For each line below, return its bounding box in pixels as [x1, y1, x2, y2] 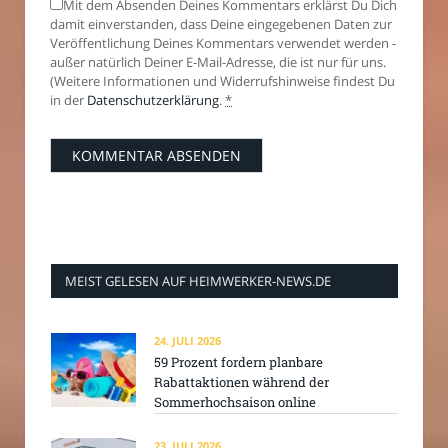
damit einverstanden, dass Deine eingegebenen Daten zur [50, 14, 392, 33]
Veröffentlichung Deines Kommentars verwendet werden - [50, 33, 396, 52]
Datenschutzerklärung [87, 90, 219, 109]
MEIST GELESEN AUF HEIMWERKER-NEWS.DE [65, 271, 331, 290]
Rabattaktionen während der [154, 372, 329, 391]
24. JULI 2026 [154, 332, 221, 348]
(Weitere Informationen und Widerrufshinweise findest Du [50, 71, 395, 90]
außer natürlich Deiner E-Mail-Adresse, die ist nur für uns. [50, 52, 386, 71]
